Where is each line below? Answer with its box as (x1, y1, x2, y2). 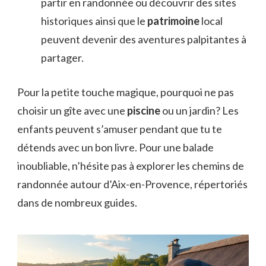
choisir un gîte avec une (17, 104, 127, 118)
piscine (127, 104, 160, 118)
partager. (41, 51, 84, 65)
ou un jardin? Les (160, 104, 239, 118)
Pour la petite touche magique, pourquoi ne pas (17, 85, 234, 99)
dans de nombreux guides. (17, 196, 137, 210)
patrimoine (147, 14, 199, 28)
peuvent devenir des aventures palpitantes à (41, 33, 246, 46)
